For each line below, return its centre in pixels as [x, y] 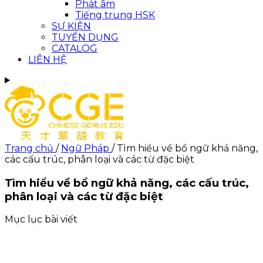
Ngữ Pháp [86, 148]
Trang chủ [30, 148]
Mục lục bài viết [41, 220]
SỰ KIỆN [71, 26]
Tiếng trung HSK [115, 15]
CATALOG [75, 48]
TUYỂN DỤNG [85, 37]
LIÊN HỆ [48, 60]
